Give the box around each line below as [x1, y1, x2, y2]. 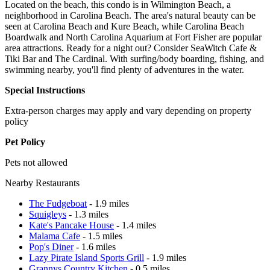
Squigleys [29, 209, 66, 219]
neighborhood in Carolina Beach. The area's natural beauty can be [5, 10, 256, 20]
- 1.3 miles [66, 209, 108, 219]
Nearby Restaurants [5, 177, 80, 188]
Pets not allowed [5, 157, 67, 168]
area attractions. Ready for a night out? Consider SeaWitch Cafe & [5, 42, 257, 53]
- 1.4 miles [114, 219, 156, 230]
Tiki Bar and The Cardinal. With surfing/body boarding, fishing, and [5, 53, 264, 64]
